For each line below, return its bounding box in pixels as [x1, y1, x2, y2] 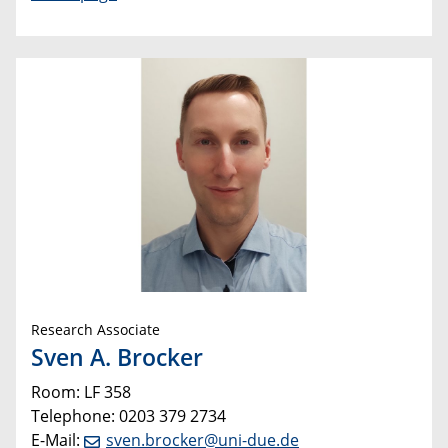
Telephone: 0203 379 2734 [31, 404, 226, 427]
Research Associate [31, 320, 160, 340]
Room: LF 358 [31, 380, 131, 403]
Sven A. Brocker [31, 340, 203, 373]
